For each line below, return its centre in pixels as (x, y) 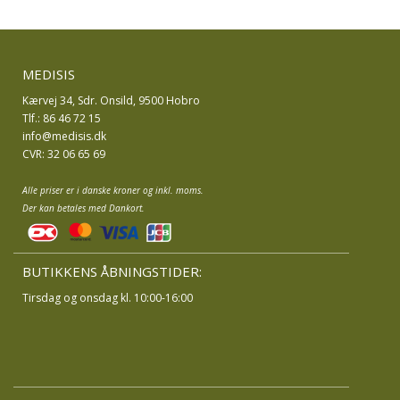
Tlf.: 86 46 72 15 (62, 118)
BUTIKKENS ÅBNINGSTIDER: (112, 271)
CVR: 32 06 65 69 (64, 154)
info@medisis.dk (64, 136)
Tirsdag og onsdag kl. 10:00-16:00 (108, 298)
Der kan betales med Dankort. (83, 208)
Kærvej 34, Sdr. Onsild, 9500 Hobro (111, 100)
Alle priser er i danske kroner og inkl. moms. (113, 190)
